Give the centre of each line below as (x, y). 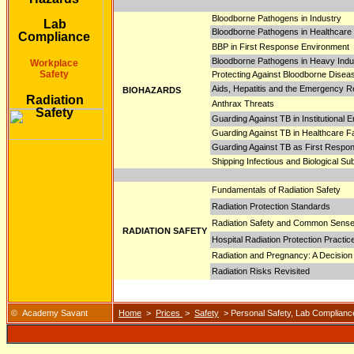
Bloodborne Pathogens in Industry (277, 18)
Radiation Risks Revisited (261, 271)
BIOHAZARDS (152, 90)
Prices (169, 313)
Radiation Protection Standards (271, 206)
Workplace (54, 63)
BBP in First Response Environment (282, 47)
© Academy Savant (49, 313)
